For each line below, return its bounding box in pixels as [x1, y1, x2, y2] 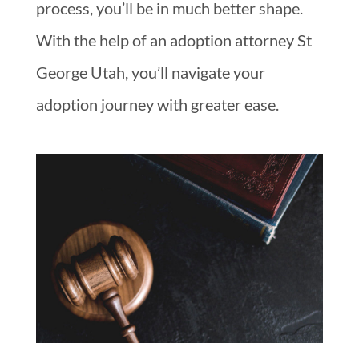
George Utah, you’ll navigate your [35, 62, 265, 82]
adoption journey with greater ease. [35, 94, 279, 114]
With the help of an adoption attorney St [35, 30, 312, 50]
